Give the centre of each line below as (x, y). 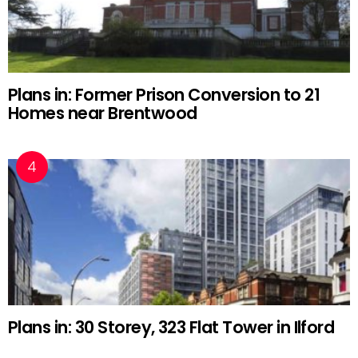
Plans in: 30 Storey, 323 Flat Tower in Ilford (171, 328)
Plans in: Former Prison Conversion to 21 (164, 95)
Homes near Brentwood (103, 113)
